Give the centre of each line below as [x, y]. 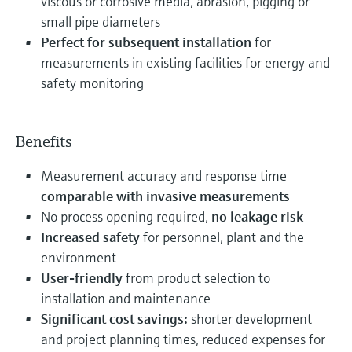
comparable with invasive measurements [165, 196]
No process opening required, [125, 216]
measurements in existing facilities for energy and [185, 62]
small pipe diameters [101, 21]
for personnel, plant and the [222, 236]
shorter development [251, 318]
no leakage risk [256, 216]
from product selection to [196, 277]
